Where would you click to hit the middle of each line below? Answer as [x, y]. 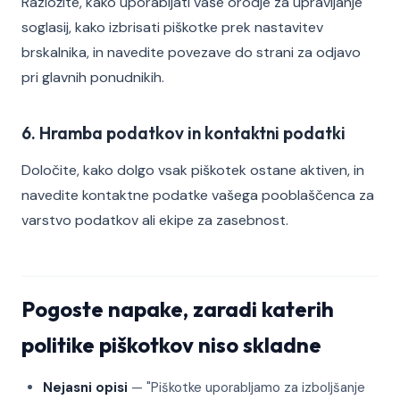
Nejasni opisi [85, 387]
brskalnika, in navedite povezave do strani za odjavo [191, 52]
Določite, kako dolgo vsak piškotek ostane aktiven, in [193, 170]
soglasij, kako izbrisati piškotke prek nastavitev [172, 27]
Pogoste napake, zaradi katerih [178, 309]
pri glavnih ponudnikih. [93, 77]
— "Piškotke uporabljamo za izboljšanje [246, 387]
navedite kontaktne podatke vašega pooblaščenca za [198, 195]
